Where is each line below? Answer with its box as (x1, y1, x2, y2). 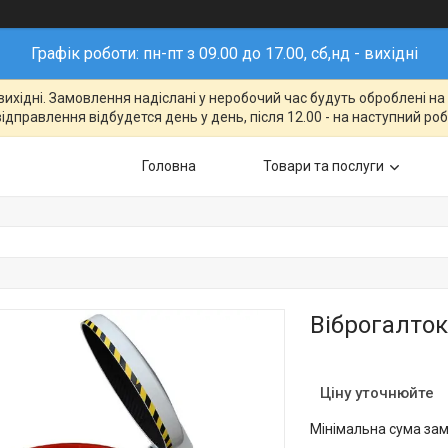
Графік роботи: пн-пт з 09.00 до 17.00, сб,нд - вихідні (30, 44, 418, 63)
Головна (142, 158, 196, 174)
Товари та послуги (263, 158, 384, 174)
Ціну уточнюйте (320, 384, 434, 402)
